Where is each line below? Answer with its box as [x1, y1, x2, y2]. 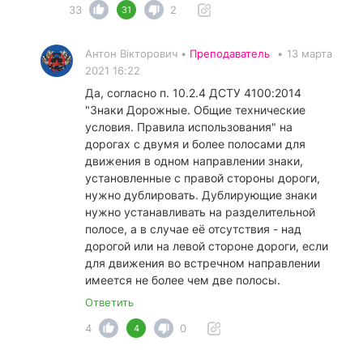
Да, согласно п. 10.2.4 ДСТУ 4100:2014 [85, 86, 301, 100]
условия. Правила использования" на [85, 120, 293, 135]
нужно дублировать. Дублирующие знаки [85, 188, 317, 203]
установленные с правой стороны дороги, [85, 171, 320, 186]
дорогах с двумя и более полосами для [85, 137, 305, 152]
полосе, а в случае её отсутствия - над [85, 222, 301, 237]
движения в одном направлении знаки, [85, 154, 303, 169]
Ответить [85, 296, 134, 310]
